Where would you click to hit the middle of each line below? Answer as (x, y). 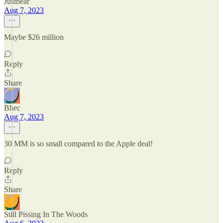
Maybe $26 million (34, 37)
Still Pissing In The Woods (46, 214)
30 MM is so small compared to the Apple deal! (78, 144)
